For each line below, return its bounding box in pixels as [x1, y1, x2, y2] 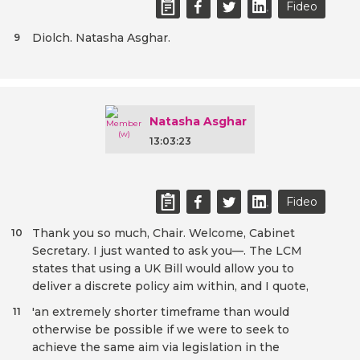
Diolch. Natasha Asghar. [32, 31, 170, 46]
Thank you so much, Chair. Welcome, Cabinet [32, 226, 295, 241]
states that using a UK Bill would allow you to [32, 261, 294, 276]
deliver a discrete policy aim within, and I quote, [32, 279, 309, 294]
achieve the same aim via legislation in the [32, 340, 280, 355]
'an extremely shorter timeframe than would [32, 305, 289, 320]
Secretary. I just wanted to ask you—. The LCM [32, 243, 302, 259]
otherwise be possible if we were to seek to [32, 322, 289, 337]
